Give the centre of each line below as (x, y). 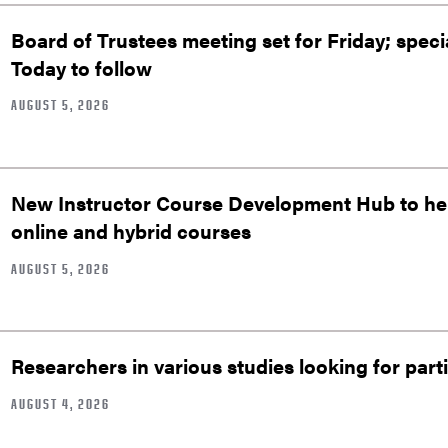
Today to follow (81, 67)
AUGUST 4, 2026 (60, 403)
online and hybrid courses (131, 230)
